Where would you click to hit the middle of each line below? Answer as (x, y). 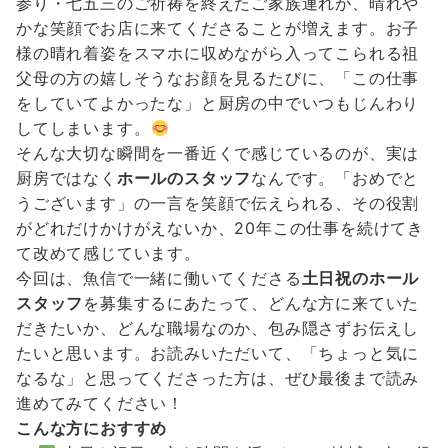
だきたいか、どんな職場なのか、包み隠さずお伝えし (218, 328)
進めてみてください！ (100, 403)
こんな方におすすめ (92, 428)
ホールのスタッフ (184, 178)
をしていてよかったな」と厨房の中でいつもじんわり (218, 103)
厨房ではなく (66, 178)
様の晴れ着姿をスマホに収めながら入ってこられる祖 (218, 53)
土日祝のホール (360, 278)
